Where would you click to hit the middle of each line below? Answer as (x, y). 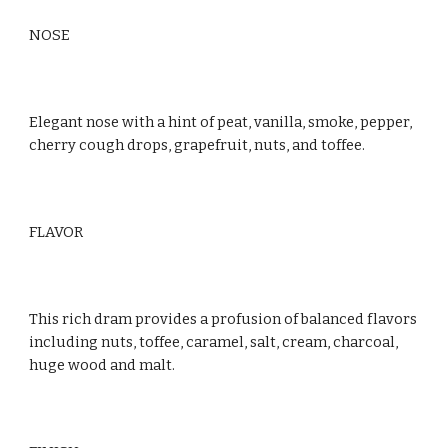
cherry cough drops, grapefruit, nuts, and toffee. (197, 145)
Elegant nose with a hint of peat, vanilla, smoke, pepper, (221, 122)
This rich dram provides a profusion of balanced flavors (223, 319)
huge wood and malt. (102, 365)
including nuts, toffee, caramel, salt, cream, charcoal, (214, 342)
